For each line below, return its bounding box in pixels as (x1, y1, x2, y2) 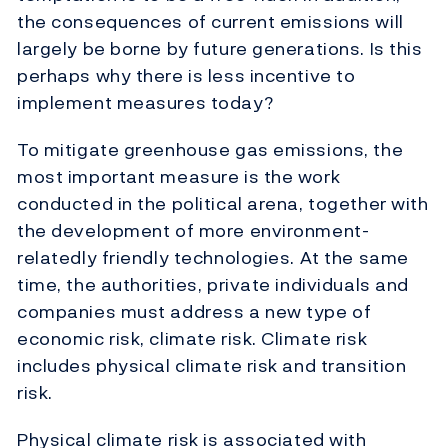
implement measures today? (17, 89, 274, 117)
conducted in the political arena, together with (17, 190, 429, 218)
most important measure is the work (17, 163, 341, 191)
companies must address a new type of (17, 298, 372, 326)
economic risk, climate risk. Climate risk (17, 325, 368, 353)
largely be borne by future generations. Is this (17, 35, 423, 63)
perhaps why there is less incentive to (17, 62, 356, 90)
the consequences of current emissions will (17, 8, 404, 36)
